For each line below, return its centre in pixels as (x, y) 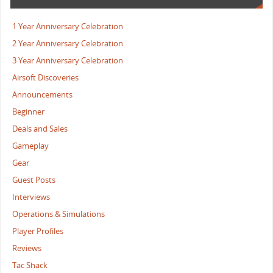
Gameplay (31, 146)
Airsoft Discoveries (46, 77)
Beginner (29, 112)
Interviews (31, 197)
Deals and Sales (40, 129)
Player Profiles (38, 231)
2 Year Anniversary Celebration (68, 43)
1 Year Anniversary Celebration (68, 26)
